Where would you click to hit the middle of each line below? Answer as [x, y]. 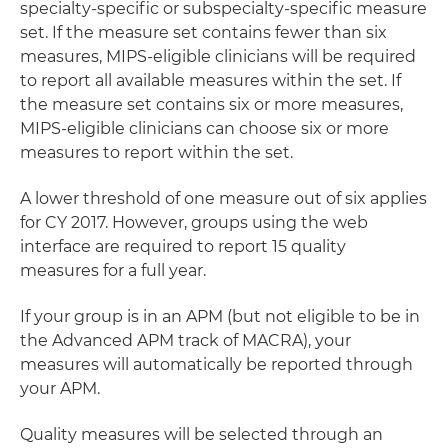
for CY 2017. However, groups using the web [194, 222]
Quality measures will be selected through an [201, 434]
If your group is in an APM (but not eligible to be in [220, 316]
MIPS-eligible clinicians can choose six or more [204, 128]
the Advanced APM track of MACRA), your [185, 340]
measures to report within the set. [156, 152]
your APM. [60, 388]
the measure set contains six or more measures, [211, 104]
